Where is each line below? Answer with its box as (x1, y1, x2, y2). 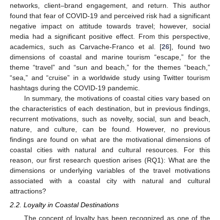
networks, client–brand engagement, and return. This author (10, 1, 210, 10)
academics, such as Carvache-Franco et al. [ (10, 43, 162, 51)
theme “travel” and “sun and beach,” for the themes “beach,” (10, 63, 210, 72)
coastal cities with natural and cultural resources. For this (10, 146, 210, 154)
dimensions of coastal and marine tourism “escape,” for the (10, 53, 210, 61)
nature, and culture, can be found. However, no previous (10, 125, 210, 134)
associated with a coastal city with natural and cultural (10, 177, 210, 185)
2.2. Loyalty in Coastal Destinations (10, 201, 119, 209)
